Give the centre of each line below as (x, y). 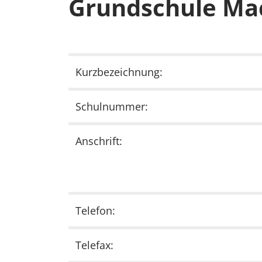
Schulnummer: (112, 107)
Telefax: (94, 245)
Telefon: (95, 211)
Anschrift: (99, 141)
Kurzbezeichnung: (119, 72)
